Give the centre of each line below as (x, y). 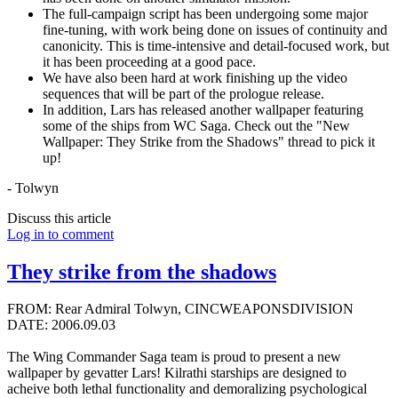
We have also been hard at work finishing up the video (195, 77)
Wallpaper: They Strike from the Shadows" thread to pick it (209, 141)
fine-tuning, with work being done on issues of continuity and (215, 29)
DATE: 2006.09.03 (61, 325)
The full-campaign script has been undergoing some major (205, 13)
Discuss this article (59, 218)
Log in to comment (60, 234)
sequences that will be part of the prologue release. (183, 93)
